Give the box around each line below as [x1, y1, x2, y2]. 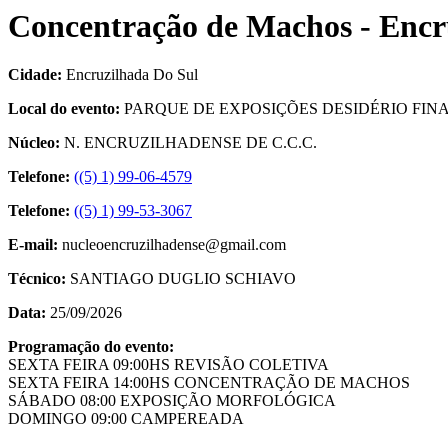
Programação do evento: [8, 338, 174, 356]
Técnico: [8, 270, 66, 288]
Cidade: [8, 66, 66, 84]
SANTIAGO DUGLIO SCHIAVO [66, 270, 296, 288]
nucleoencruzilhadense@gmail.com [62, 236, 286, 254]
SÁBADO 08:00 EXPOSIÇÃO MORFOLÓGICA [8, 392, 336, 410]
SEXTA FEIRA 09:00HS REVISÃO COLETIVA [8, 356, 329, 374]
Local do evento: [8, 100, 124, 118]
